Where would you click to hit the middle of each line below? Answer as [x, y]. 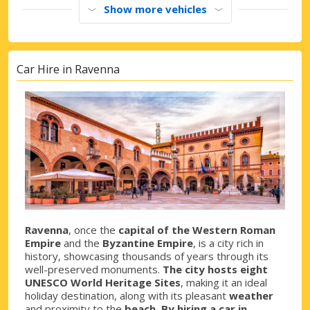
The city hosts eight [215, 269]
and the [82, 243]
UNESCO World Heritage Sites [103, 282]
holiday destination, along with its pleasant [127, 295]
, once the [93, 229]
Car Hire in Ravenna [68, 70]
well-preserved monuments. [94, 269]
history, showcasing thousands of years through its [147, 256]
